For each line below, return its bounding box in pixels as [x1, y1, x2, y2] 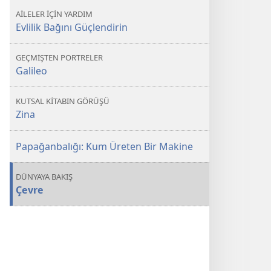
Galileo [16, 64, 47, 77]
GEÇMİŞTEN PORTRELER [16, 52, 103, 63]
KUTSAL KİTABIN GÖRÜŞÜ [16, 96, 109, 106]
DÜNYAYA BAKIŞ [16, 171, 73, 182]
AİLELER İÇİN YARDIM [16, 8, 93, 19]
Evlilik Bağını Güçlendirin [16, 21, 128, 34]
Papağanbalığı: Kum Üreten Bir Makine [16, 140, 193, 153]
